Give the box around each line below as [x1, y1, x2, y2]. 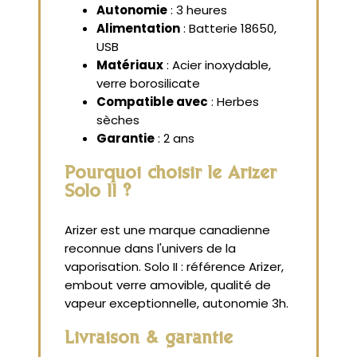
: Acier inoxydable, [163, 56, 271, 73]
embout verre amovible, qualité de [65, 276, 271, 293]
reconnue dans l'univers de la [65, 239, 236, 257]
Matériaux [96, 56, 163, 73]
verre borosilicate [96, 74, 200, 92]
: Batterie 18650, [180, 19, 277, 37]
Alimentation [96, 19, 180, 37]
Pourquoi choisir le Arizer [65, 165, 277, 184]
